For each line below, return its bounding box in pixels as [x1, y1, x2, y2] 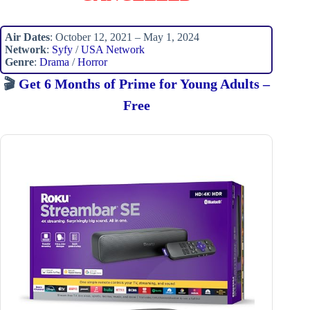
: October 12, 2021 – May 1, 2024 [50, 30, 199, 43]
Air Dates [5, 30, 50, 43]
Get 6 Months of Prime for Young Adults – [18, 75, 270, 91]
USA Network [81, 43, 145, 55]
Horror [77, 55, 107, 68]
